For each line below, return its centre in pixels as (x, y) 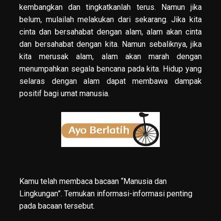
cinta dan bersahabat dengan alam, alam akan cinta (110, 32)
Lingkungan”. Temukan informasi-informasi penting (106, 194)
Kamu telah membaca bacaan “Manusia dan (93, 181)
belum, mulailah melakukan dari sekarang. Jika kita (110, 19)
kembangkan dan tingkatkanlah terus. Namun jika (110, 7)
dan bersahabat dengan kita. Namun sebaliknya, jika (110, 44)
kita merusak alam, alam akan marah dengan (110, 56)
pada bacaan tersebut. (57, 206)
